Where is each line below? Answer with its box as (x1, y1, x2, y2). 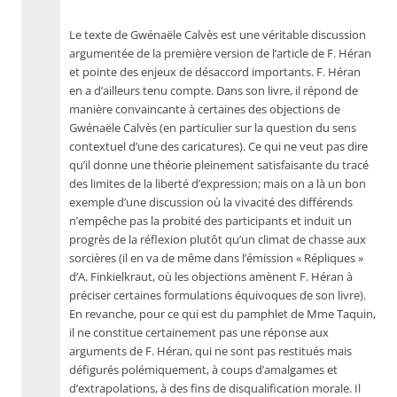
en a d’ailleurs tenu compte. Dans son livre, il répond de (69, 83, 358, 98)
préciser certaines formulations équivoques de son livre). (69, 288, 366, 303)
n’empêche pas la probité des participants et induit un (69, 214, 352, 229)
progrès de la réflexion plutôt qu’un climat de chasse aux (69, 232, 366, 247)
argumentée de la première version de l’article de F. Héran (69, 46, 371, 61)
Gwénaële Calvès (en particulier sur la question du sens (69, 121, 356, 136)
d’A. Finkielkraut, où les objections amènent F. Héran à (69, 269, 353, 284)
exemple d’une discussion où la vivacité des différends (69, 195, 353, 210)
